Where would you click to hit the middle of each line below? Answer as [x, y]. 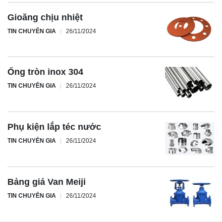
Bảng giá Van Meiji [47, 182]
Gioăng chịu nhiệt [45, 17]
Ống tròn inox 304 [45, 72]
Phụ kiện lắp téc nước [54, 127]
